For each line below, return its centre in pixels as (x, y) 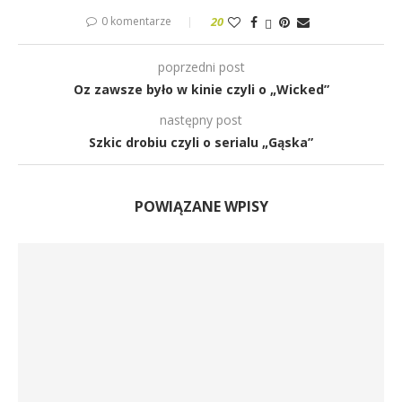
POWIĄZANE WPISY (201, 206)
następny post (201, 120)
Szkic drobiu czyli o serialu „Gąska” (201, 142)
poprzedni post (201, 67)
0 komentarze (136, 21)
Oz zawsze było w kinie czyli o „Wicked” (201, 89)
